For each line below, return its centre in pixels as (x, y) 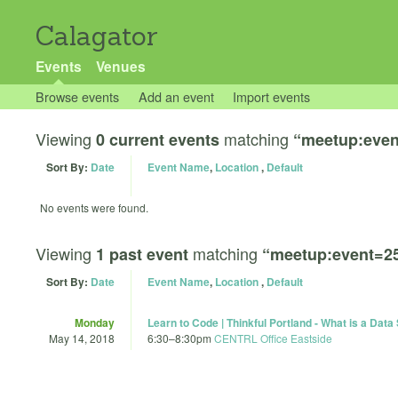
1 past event (142, 254)
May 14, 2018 (82, 338)
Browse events (77, 96)
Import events (272, 96)
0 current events (158, 139)
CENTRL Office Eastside (273, 338)
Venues (120, 66)
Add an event (176, 96)
